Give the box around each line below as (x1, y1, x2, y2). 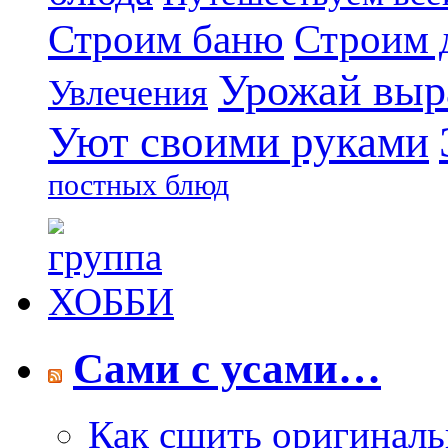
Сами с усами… (73, 344, 381, 392)
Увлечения (48, 72, 208, 113)
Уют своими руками (48, 116, 429, 167)
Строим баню (48, 16, 284, 62)
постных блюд (48, 167, 229, 201)
